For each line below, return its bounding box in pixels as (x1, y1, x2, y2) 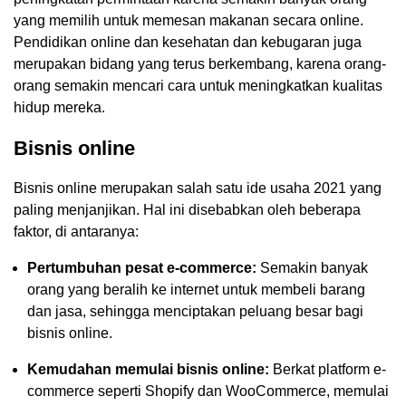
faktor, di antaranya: (14, 223, 139, 239)
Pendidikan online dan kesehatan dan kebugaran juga (14, 34, 362, 50)
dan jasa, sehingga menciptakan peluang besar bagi (27, 303, 363, 319)
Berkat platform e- (269, 361, 386, 377)
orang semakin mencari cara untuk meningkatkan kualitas (14, 77, 382, 93)
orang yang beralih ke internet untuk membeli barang (27, 281, 365, 297)
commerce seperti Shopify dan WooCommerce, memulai (27, 382, 389, 399)
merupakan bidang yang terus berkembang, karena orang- (14, 55, 386, 72)
